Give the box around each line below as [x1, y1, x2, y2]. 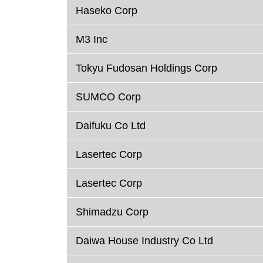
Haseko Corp [76, 5, 137, 17]
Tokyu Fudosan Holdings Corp [76, 62, 217, 75]
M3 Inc [76, 33, 107, 46]
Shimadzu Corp [76, 206, 149, 218]
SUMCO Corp [76, 91, 141, 103]
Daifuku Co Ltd [76, 120, 146, 132]
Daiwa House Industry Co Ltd [76, 235, 213, 247]
